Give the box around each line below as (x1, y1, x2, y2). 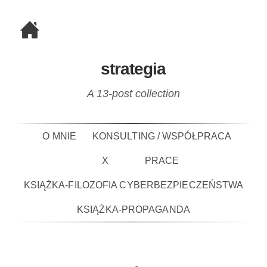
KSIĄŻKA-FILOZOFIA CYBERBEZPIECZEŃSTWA (23, 180, 244, 190)
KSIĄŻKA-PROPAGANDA (77, 204, 190, 215)
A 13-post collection (87, 88, 180, 100)
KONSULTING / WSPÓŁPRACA (92, 131, 232, 141)
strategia (100, 60, 166, 78)
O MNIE (42, 131, 77, 141)
